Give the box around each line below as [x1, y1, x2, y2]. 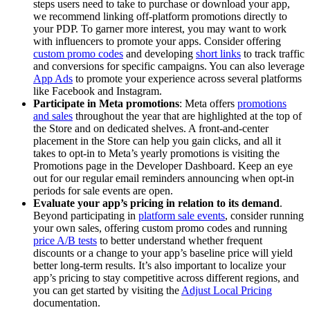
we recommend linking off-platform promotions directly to [33, 10, 287, 22]
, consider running [225, 209, 304, 221]
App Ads [33, 72, 73, 84]
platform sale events [138, 209, 225, 221]
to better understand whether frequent [97, 234, 262, 246]
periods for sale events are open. [33, 184, 173, 197]
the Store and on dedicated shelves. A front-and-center [33, 122, 268, 134]
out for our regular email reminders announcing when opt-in [33, 172, 294, 184]
